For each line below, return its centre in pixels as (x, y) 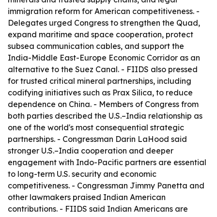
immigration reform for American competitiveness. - (104, 11)
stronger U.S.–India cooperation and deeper (91, 151)
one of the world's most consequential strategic (96, 127)
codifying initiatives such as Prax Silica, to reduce (100, 93)
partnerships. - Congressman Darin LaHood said (97, 139)
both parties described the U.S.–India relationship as (105, 116)
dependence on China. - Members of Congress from (103, 104)
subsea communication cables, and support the (96, 46)
